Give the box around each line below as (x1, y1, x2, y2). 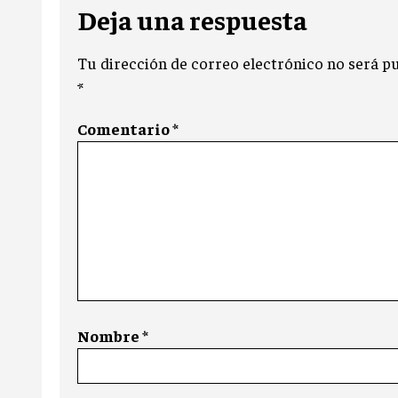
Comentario (77, 118, 172, 139)
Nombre (77, 325, 142, 346)
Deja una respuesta (77, 3, 307, 37)
